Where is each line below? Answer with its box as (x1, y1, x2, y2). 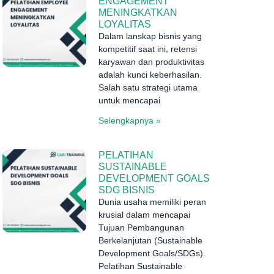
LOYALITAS (98, 18, 151, 29)
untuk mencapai (98, 95, 160, 105)
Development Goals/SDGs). (98, 248, 206, 258)
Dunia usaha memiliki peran (98, 196, 206, 207)
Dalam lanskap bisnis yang (98, 31, 202, 41)
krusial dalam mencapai (98, 209, 190, 220)
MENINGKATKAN (98, 7, 177, 18)
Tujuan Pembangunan (98, 222, 184, 232)
